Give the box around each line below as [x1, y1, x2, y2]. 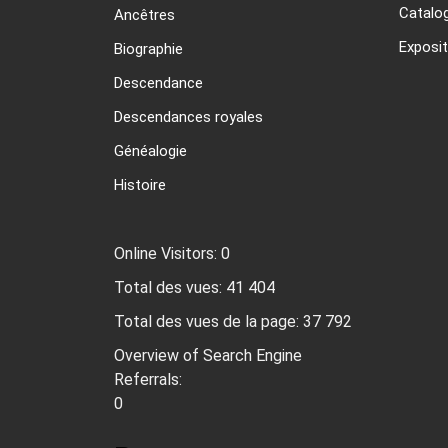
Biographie [114, 40, 183, 59]
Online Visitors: [114, 244, 221, 264]
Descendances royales [114, 108, 263, 127]
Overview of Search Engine [114, 346, 302, 366]
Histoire [114, 176, 166, 195]
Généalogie [114, 142, 187, 161]
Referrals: [114, 370, 186, 390]
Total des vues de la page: [114, 312, 303, 332]
